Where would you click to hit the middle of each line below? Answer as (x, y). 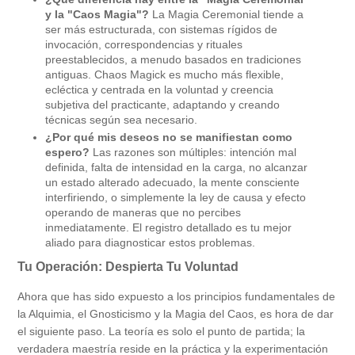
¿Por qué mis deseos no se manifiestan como (169, 137)
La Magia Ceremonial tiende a (226, 14)
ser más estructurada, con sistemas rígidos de (161, 29)
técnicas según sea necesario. (121, 119)
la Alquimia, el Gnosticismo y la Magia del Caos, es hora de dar (176, 314)
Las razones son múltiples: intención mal (193, 153)
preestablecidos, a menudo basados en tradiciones (173, 59)
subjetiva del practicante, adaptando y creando (162, 104)
